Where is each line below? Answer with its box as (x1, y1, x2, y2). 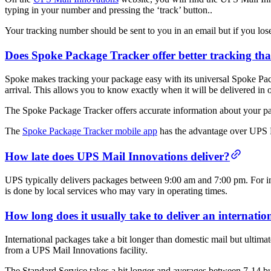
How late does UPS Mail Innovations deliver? (5, 149, 230, 163)
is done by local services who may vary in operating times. (5, 185, 227, 196)
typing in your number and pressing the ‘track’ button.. (5, 4, 212, 15)
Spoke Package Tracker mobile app (22, 126, 157, 137)
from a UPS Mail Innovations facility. (5, 244, 148, 255)
